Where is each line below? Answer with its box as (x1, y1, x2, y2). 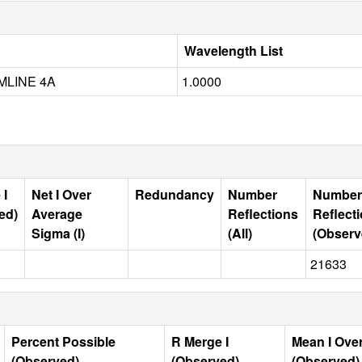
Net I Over (32, 184, 91, 204)
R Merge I (171, 331, 229, 351)
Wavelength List (184, 40, 283, 60)
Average (32, 204, 82, 223)
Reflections (228, 204, 298, 223)
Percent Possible (11, 331, 116, 351)
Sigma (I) (32, 223, 85, 242)
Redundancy (135, 184, 214, 204)
